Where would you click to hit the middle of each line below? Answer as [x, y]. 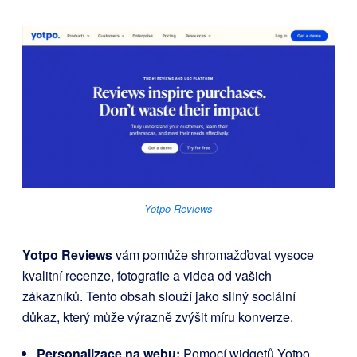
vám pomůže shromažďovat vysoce [213, 255]
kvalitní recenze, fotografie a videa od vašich [147, 276]
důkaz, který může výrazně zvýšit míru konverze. [158, 317]
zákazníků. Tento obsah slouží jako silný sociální [159, 296]
